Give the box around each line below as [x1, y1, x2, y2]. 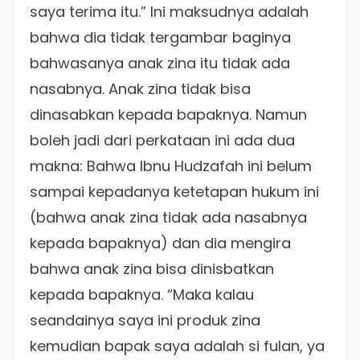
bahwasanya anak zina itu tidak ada [30, 53, 290, 73]
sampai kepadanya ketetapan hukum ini [30, 182, 319, 202]
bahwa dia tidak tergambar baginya [30, 27, 291, 47]
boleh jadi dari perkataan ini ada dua [30, 130, 295, 150]
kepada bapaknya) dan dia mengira [30, 233, 291, 253]
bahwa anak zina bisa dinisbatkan [30, 259, 274, 279]
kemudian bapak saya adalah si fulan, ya [30, 336, 325, 356]
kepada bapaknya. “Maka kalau [30, 284, 254, 305]
